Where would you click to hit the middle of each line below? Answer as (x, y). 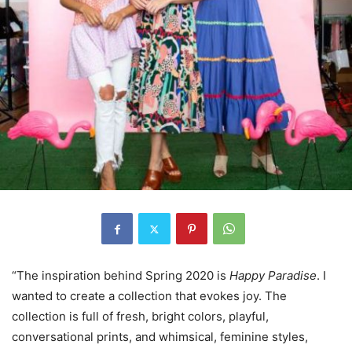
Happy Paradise (273, 276)
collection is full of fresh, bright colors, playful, (140, 317)
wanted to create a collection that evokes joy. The (149, 296)
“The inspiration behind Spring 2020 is (121, 276)
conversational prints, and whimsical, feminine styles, (160, 337)
